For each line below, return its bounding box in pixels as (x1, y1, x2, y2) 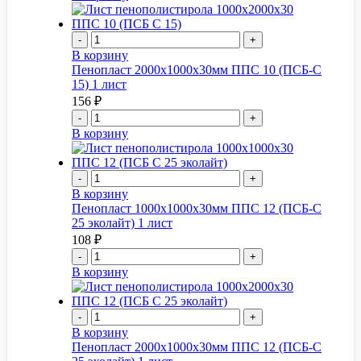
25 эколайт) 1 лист (72, 215, 172, 230)
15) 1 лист (72, 77, 127, 91)
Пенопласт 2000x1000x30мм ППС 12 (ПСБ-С (72, 339, 322, 354)
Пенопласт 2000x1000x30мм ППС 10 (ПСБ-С (72, 62, 322, 77)
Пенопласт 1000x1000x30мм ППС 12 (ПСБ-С (72, 201, 322, 215)
